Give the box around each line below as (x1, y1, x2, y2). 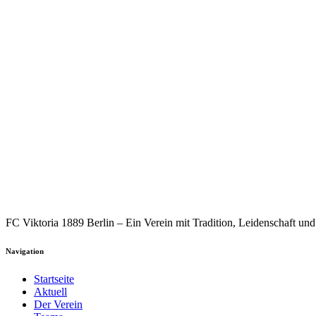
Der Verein (34, 298, 83, 310)
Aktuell (34, 285, 67, 298)
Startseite (34, 272, 74, 285)
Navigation (6, 246, 44, 255)
